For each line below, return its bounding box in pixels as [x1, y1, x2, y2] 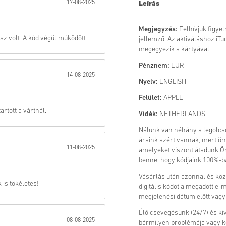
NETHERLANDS [158, 110, 205, 119]
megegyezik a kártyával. [139, 46, 211, 54]
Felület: [139, 94, 162, 102]
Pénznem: [139, 62, 169, 70]
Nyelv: [139, 78, 158, 86]
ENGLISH [158, 78, 186, 86]
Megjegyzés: [139, 26, 178, 34]
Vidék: [139, 110, 158, 119]
